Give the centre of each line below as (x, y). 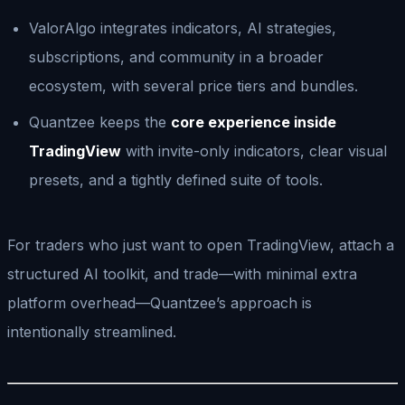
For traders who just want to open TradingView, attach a (201, 245)
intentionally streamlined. (92, 331)
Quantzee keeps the (100, 122)
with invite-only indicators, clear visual (254, 151)
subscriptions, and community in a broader (176, 57)
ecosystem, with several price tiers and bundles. (193, 85)
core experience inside (254, 122)
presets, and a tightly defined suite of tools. (176, 179)
